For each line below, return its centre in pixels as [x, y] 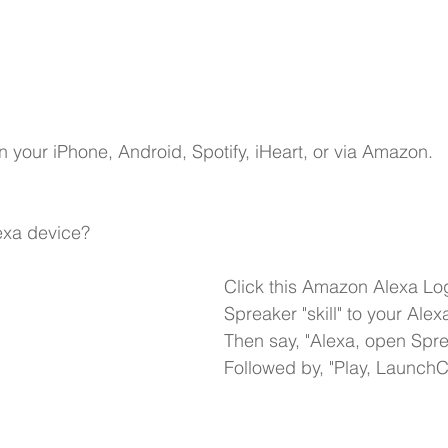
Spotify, [221, 151]
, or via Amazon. [368, 151]
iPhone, [83, 151]
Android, [152, 151]
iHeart [279, 151]
